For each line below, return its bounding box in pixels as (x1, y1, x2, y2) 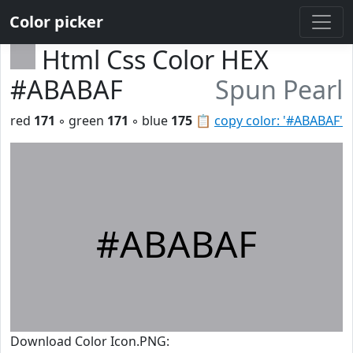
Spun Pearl (215, 72, 343, 106)
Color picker (9, 11, 103, 32)
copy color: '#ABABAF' (214, 112, 343, 129)
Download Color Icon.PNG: (10, 333, 169, 350)
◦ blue (128, 112, 171, 129)
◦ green (55, 112, 107, 129)
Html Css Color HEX (42, 43, 269, 76)
